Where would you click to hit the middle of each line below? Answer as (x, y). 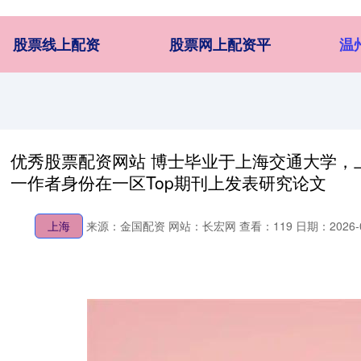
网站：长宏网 (202, 226)
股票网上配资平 (220, 44)
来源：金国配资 (127, 226)
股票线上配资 (57, 44)
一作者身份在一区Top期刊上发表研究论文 (168, 182)
